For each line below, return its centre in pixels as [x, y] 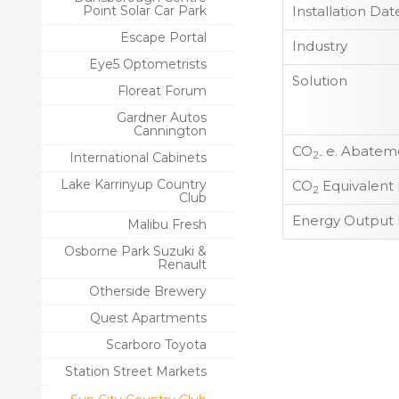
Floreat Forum [162, 91]
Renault [182, 265]
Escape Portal [163, 37]
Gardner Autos [162, 118]
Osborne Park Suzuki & [135, 251]
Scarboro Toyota [156, 345]
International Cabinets [138, 158]
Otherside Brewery [148, 291]
